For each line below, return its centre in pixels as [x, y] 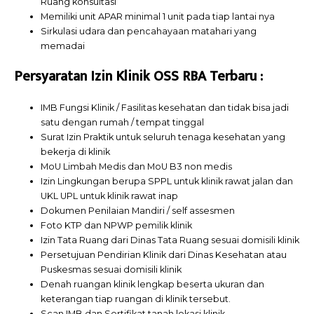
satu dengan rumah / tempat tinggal [123, 123]
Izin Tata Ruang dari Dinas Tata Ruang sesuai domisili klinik [170, 240]
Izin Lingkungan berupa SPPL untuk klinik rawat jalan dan [167, 182]
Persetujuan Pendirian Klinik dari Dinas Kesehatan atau [164, 255]
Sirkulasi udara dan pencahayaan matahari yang [149, 32]
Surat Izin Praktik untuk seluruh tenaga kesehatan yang [163, 137]
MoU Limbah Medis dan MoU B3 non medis [137, 167]
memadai [63, 46]
